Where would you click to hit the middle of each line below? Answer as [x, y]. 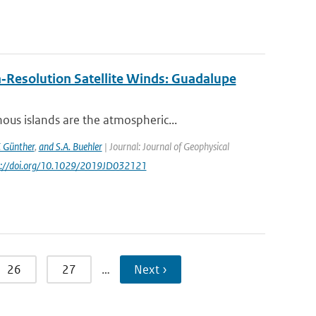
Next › [150, 269]
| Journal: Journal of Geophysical [165, 146]
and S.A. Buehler [70, 146]
